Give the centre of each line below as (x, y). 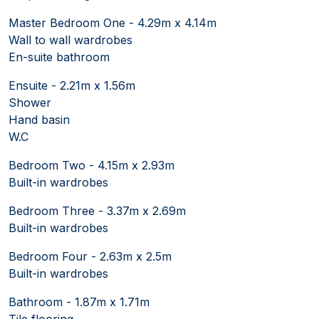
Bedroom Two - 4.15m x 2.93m (91, 165)
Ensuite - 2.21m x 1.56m (72, 85)
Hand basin (39, 119)
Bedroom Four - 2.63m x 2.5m (90, 256)
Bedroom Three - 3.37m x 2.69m (97, 210)
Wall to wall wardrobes (70, 40)
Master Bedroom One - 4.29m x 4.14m (113, 22)
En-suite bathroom (59, 57)
